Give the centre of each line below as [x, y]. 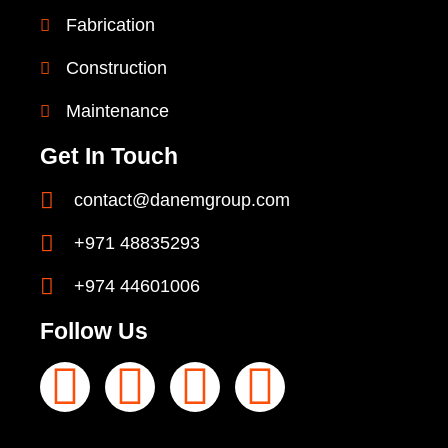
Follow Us [94, 331]
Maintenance [118, 111]
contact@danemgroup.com [181, 200]
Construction [117, 68]
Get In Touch [109, 156]
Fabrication [111, 25]
